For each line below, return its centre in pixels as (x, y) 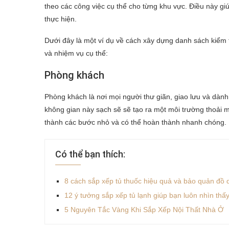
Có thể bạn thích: (90, 154)
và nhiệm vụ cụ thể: (76, 53)
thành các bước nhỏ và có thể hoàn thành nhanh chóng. (135, 122)
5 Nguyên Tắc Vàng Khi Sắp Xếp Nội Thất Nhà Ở (144, 209)
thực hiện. (61, 19)
